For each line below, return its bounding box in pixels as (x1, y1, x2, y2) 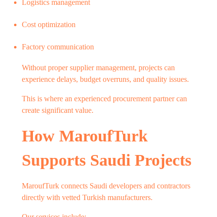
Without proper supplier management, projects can (22, 63, 175, 72)
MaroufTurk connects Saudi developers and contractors (22, 182, 190, 190)
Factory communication (22, 42, 94, 51)
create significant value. (22, 106, 93, 114)
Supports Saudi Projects (22, 151, 191, 169)
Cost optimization (22, 20, 76, 29)
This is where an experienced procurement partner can (22, 94, 187, 103)
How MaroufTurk (22, 126, 148, 145)
